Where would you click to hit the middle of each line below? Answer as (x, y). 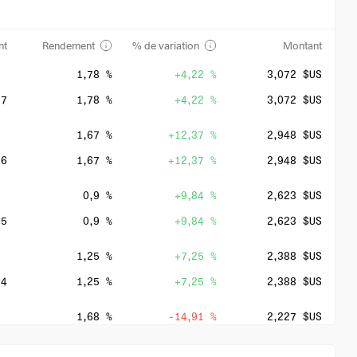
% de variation (166, 45)
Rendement (68, 45)
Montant (303, 45)
